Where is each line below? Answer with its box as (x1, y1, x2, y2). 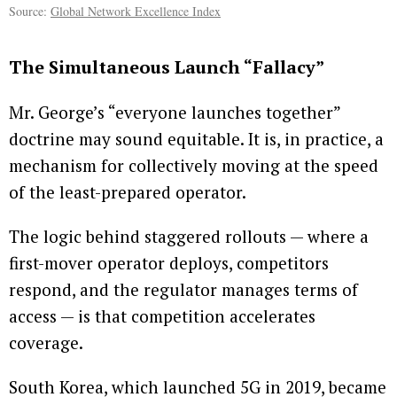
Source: (9, 3, 51, 20)
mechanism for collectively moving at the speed (9, 154, 378, 177)
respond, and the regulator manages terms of (9, 278, 358, 301)
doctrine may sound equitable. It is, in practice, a (9, 128, 384, 151)
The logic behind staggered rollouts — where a (9, 225, 369, 248)
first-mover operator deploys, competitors (9, 252, 329, 275)
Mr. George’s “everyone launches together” (9, 101, 340, 124)
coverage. (9, 331, 83, 354)
